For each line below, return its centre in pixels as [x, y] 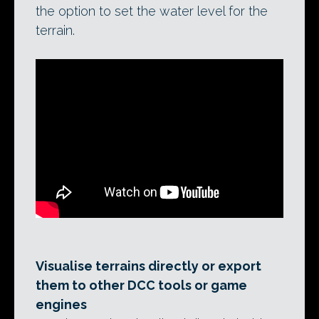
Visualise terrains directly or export [148, 266]
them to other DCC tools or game [141, 285]
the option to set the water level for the [152, 11]
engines [61, 304]
